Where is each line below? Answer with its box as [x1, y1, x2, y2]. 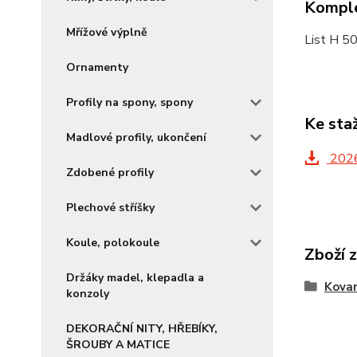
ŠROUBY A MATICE [66, 337, 170, 352]
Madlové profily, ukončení [66, 130, 206, 145]
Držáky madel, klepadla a [66, 270, 204, 285]
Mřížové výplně [66, 25, 147, 40]
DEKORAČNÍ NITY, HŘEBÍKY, [66, 321, 218, 336]
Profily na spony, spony [66, 95, 193, 110]
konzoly [66, 286, 109, 301]
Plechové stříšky [66, 200, 155, 215]
